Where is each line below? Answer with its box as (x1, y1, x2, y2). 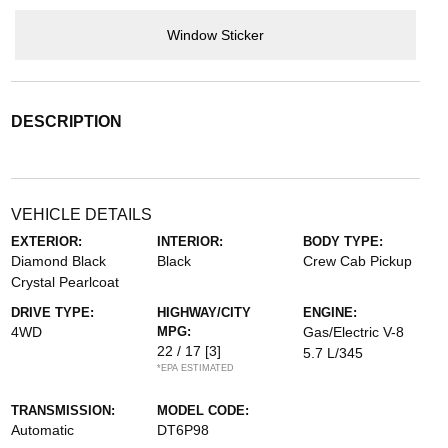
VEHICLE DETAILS (10, 206, 152, 224)
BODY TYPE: (303, 234, 384, 250)
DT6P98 (156, 422, 209, 439)
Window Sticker (166, 26, 264, 43)
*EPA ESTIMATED (156, 363, 234, 374)
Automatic (10, 422, 74, 439)
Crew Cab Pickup (303, 253, 413, 270)
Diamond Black (10, 253, 106, 270)
